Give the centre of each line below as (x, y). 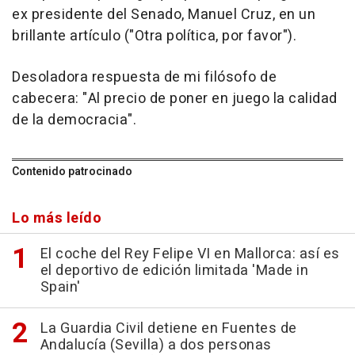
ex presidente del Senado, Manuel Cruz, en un (164, 15)
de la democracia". (74, 120)
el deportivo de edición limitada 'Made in (174, 271)
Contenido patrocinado (72, 172)
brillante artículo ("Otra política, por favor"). (154, 36)
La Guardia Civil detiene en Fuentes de (168, 328)
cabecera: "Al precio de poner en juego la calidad (175, 99)
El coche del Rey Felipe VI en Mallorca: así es (190, 254)
